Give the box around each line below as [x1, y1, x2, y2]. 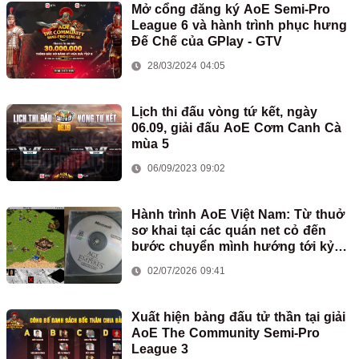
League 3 [131, 342, 188, 356]
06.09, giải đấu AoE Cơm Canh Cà [131, 121, 341, 135]
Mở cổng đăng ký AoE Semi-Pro [131, 2, 330, 16]
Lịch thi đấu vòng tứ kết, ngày [131, 105, 317, 119]
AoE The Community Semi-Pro [131, 326, 320, 340]
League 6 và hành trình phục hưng [131, 18, 347, 32]
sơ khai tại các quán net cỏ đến [131, 224, 326, 237]
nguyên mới [131, 256, 205, 269]
